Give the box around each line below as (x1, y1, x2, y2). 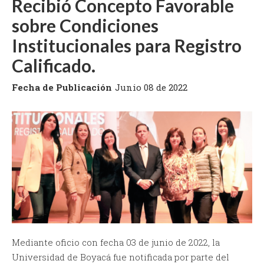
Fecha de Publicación (12, 81, 112, 94)
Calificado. (12, 55, 95, 77)
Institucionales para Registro (12, 35, 242, 57)
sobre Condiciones (12, 15, 159, 37)
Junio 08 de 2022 (115, 81, 187, 94)
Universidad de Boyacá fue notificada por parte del (12, 250, 229, 263)
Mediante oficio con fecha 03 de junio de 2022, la (12, 236, 220, 248)
